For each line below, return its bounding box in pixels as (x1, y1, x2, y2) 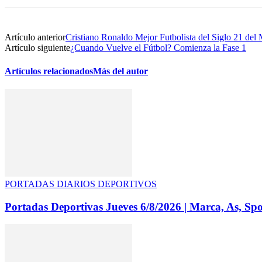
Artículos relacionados (5, 65, 93, 76)
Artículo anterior (5, 32, 65, 43)
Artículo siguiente (5, 43, 70, 53)
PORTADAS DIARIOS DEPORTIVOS (5, 178, 157, 189)
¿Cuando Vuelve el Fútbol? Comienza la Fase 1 (70, 43, 246, 53)
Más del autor (93, 65, 148, 76)
